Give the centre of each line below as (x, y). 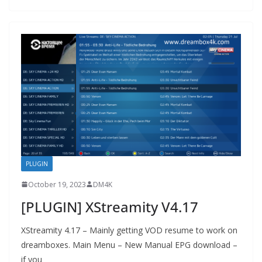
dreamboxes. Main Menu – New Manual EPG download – (129, 244)
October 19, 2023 (57, 184)
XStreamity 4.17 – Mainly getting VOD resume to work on (129, 230)
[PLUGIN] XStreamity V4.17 (110, 206)
